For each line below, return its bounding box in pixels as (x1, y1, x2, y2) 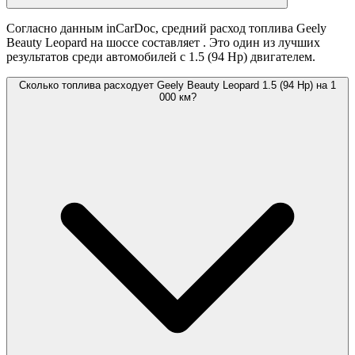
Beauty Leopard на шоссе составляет (6, 36, 203, 50)
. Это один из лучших (203, 36, 320, 50)
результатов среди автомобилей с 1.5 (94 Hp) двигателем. (6, 50, 315, 64)
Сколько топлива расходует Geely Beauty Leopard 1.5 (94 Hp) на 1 (19, 79, 336, 92)
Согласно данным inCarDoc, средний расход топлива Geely (6, 21, 326, 36)
